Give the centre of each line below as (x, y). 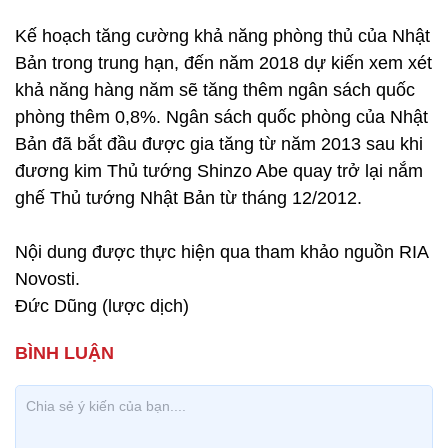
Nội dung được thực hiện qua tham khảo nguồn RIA (221, 252)
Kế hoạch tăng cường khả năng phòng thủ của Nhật (222, 36)
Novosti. (47, 279)
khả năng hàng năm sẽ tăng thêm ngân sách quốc (215, 90)
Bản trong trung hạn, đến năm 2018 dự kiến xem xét (223, 63)
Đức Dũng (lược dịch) (102, 306)
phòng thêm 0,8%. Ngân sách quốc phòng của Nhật (221, 117)
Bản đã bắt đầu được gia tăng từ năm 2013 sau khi (219, 144)
